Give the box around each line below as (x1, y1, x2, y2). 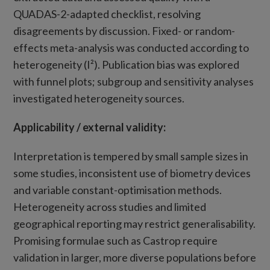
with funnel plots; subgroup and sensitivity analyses (13, 75, 254, 88)
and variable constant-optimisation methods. (13, 183, 222, 196)
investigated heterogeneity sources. (13, 92, 185, 105)
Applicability (13, 121, 75, 134)
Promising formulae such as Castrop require (13, 234, 218, 247)
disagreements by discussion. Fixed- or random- (13, 24, 236, 37)
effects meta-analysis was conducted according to (13, 41, 250, 54)
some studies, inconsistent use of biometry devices (13, 166, 251, 180)
